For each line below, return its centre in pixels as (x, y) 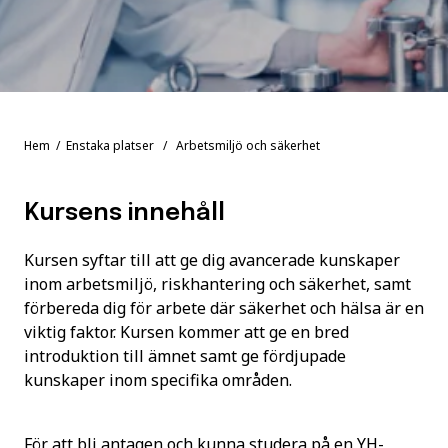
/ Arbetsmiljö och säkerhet (237, 145)
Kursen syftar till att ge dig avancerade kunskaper (212, 260)
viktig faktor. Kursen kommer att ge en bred (186, 332)
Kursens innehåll (124, 213)
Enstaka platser (110, 145)
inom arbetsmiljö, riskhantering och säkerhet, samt (217, 284)
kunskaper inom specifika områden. (158, 380)
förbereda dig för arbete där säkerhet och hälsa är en (224, 308)
